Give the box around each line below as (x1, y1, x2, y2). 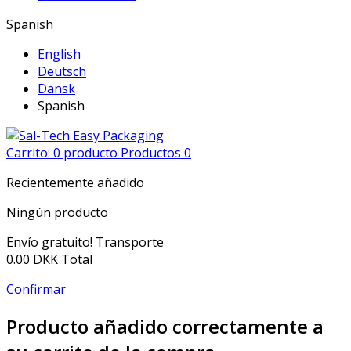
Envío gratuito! (6, 233, 96, 251)
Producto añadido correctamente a (6, 313, 324, 339)
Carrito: (6, 144, 53, 161)
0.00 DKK (6, 251, 58, 268)
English (38, 45, 81, 63)
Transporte (96, 233, 164, 251)
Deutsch (38, 63, 86, 80)
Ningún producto (6, 204, 108, 221)
